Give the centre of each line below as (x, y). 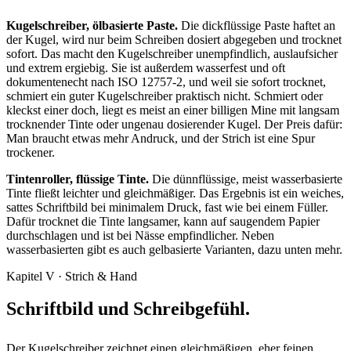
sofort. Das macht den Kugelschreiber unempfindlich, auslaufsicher (172, 53)
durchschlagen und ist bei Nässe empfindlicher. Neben (140, 235)
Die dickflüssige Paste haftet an (257, 25)
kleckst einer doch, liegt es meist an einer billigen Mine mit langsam (173, 110)
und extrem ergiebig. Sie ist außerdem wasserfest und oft (146, 67)
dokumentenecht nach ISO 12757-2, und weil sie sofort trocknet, (166, 81)
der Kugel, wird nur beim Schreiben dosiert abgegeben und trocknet (174, 39)
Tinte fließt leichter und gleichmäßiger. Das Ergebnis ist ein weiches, (175, 193)
